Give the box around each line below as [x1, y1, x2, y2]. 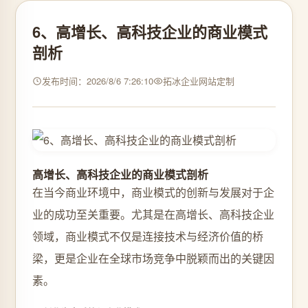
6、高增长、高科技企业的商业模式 [32, 21, 267, 43]
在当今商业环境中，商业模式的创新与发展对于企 [32, 184, 274, 200]
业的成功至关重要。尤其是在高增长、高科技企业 [32, 206, 274, 222]
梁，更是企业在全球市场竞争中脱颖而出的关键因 [32, 250, 274, 266]
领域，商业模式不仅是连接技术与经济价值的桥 [32, 228, 263, 244]
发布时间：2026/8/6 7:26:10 [42, 74, 153, 87]
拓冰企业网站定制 [163, 74, 234, 87]
